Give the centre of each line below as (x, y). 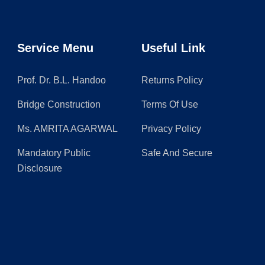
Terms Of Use (170, 104)
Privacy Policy (171, 128)
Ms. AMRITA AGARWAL (67, 128)
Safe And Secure (177, 153)
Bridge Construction (59, 104)
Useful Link (173, 48)
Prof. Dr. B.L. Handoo (62, 80)
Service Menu (55, 48)
